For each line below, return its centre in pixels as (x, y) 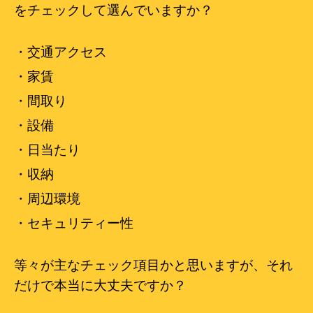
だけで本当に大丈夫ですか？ (100, 286)
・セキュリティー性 (74, 224)
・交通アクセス (60, 52)
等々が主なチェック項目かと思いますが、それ (153, 265)
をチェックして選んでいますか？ (114, 10)
